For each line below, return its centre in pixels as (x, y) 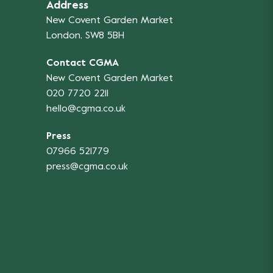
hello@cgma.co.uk (86, 109)
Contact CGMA (83, 63)
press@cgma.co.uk (87, 167)
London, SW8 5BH (85, 36)
